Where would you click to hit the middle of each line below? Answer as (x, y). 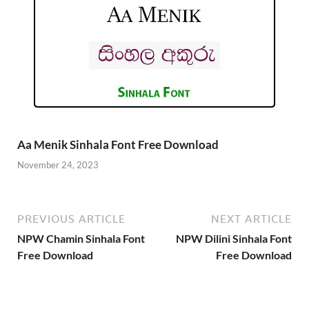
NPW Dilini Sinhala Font (234, 238)
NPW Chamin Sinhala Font (81, 238)
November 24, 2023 (58, 165)
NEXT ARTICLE (251, 218)
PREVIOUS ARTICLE (71, 218)
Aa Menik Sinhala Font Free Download (118, 145)
